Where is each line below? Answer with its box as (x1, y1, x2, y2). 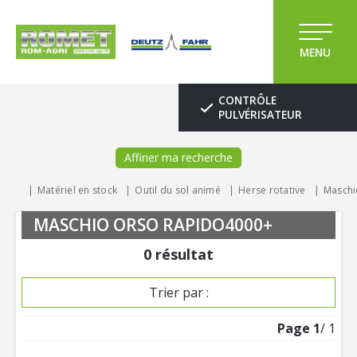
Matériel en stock (37, 183, 117, 197)
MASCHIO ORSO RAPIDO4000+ (33, 214, 273, 236)
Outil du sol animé (135, 183, 221, 197)
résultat (155, 245, 214, 264)
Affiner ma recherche (124, 150, 233, 165)
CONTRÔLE (218, 93, 277, 108)
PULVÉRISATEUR (218, 108, 302, 122)
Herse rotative (238, 183, 306, 197)
